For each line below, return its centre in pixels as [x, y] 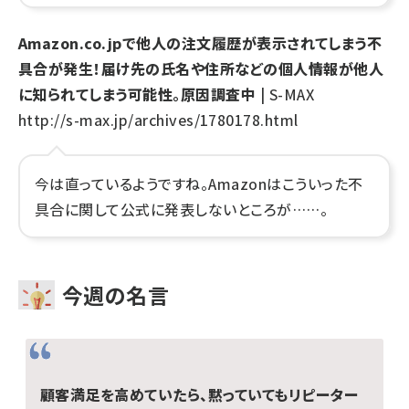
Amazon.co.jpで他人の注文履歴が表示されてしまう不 [200, 43]
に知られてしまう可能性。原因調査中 [137, 94]
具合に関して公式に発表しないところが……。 [182, 209]
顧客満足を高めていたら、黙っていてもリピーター [199, 394]
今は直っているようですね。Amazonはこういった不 [199, 184]
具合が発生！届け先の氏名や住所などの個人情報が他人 [201, 68]
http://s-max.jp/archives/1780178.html [158, 120]
